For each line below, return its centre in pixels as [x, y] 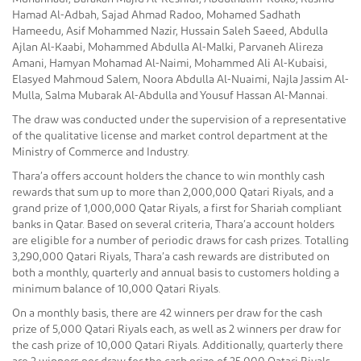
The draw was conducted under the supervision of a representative [179, 120]
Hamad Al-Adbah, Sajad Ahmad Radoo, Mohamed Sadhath [156, 15]
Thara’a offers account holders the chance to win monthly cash [168, 176]
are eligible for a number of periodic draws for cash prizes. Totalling [180, 241]
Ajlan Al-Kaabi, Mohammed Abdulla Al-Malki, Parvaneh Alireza [168, 47]
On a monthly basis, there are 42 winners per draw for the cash [167, 313]
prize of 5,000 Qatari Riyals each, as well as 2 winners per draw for [176, 329]
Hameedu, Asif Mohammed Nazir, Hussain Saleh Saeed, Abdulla [170, 31]
